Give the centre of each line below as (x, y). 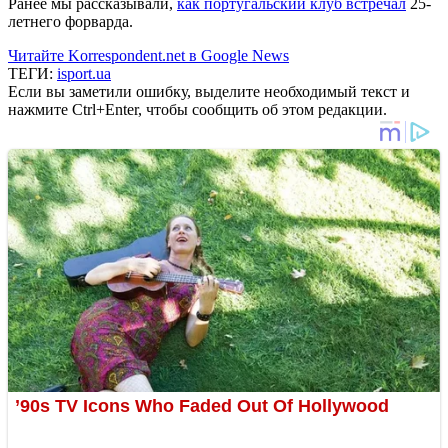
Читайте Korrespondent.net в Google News (148, 55)
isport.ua (84, 73)
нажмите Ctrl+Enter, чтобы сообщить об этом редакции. (197, 109)
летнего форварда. (70, 21)
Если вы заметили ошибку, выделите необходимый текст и (209, 91)
